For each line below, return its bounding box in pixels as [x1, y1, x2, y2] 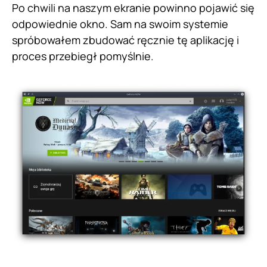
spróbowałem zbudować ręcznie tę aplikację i [12, 32, 239, 47]
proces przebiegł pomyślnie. [12, 48, 154, 63]
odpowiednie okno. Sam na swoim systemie [12, 16, 228, 31]
